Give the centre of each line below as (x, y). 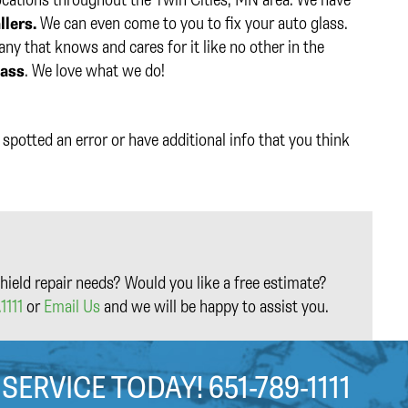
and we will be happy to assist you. (214, 306)
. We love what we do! (95, 70)
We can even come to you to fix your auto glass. (192, 23)
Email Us (72, 306)
